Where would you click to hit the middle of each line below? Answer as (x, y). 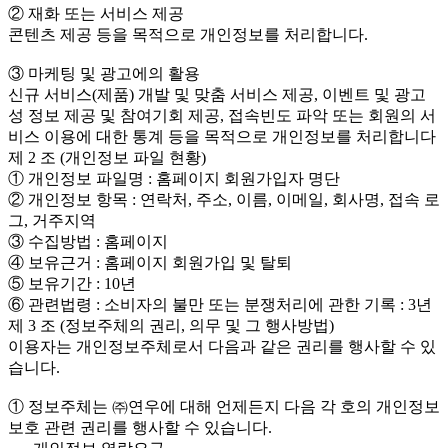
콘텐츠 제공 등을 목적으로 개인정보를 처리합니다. (188, 34)
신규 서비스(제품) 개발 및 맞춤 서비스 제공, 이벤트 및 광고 (217, 94)
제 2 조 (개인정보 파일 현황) (107, 157)
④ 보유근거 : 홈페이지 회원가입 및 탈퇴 (150, 262)
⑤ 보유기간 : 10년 (72, 283)
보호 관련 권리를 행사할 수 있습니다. (140, 427)
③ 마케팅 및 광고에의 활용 (104, 73)
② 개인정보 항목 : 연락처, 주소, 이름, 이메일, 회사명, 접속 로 (224, 199)
